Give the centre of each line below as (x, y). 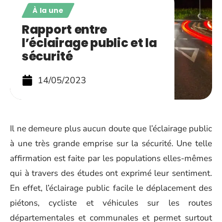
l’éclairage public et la (89, 43)
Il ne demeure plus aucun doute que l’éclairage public (111, 129)
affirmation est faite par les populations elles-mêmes (111, 158)
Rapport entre (65, 29)
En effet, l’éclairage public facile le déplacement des (111, 188)
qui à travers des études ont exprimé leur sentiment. (111, 173)
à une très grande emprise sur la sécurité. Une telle (111, 143)
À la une (48, 10)
